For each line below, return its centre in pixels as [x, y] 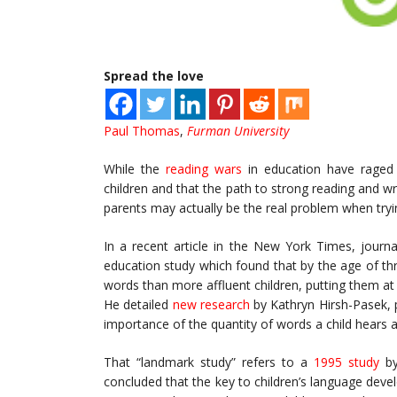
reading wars [203, 169]
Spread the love [154, 76]
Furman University [238, 131]
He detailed [138, 305]
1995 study [346, 362]
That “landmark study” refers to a [206, 362]
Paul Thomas [142, 131]
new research [211, 305]
